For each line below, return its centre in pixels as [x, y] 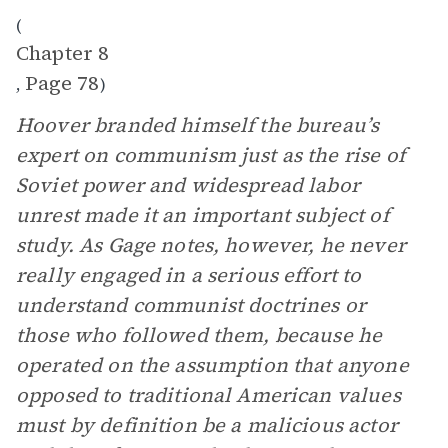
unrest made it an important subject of [202, 215]
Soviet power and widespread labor [188, 185]
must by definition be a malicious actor [207, 425]
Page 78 [62, 83]
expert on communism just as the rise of [210, 155]
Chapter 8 [63, 53]
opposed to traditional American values [208, 395]
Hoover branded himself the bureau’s [198, 125]
